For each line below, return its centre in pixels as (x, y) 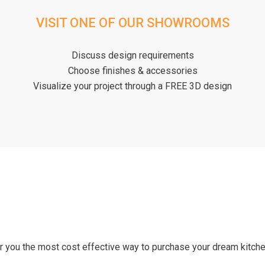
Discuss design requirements (132, 55)
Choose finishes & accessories (132, 70)
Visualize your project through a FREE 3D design (132, 86)
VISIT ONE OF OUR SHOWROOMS (132, 22)
